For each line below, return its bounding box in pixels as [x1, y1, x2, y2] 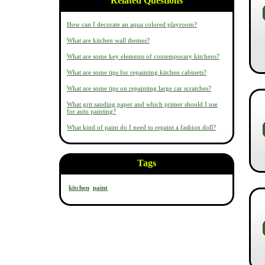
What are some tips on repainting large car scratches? [67, 85, 211, 92]
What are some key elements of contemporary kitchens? [67, 53, 219, 60]
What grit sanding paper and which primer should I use [67, 101, 218, 108]
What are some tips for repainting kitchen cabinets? [67, 69, 206, 76]
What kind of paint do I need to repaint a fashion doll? [67, 124, 216, 131]
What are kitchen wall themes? [67, 37, 150, 44]
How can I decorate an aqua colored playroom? [67, 21, 197, 28]
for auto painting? [67, 108, 116, 115]
